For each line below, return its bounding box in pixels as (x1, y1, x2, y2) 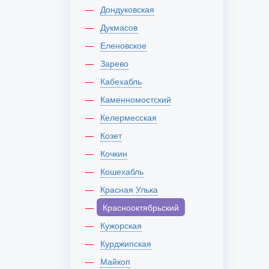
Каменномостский (105, 93, 171, 105)
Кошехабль (105, 165, 144, 177)
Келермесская (105, 111, 157, 123)
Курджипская (105, 237, 151, 249)
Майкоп (107, 255, 130, 267)
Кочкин (105, 147, 127, 159)
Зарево (105, 57, 128, 69)
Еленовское (106, 39, 147, 51)
